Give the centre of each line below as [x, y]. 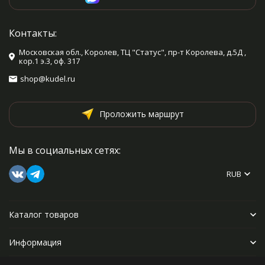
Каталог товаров [44, 214]
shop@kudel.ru [48, 79]
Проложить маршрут [141, 114]
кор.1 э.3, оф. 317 [49, 61]
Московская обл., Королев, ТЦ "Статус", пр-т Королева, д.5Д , [132, 52]
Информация [35, 242]
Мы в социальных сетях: [65, 150]
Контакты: [33, 33]
